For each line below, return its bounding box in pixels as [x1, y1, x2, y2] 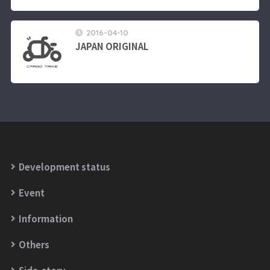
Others [18, 237, 49, 251]
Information [18, 212, 73, 225]
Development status [18, 160, 110, 173]
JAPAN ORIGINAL [75, 40, 148, 53]
